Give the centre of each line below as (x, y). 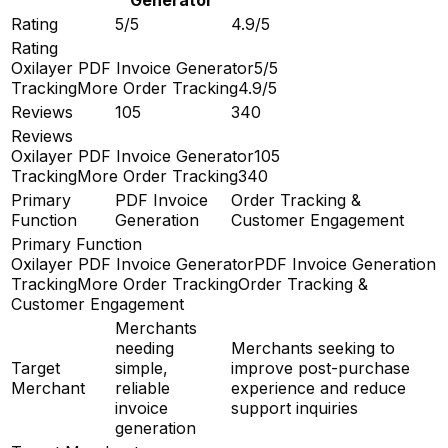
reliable (142, 387)
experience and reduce (318, 387)
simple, (141, 367)
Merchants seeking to (313, 347)
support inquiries (294, 407)
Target (35, 367)
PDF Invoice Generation (345, 263)
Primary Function (76, 243)
